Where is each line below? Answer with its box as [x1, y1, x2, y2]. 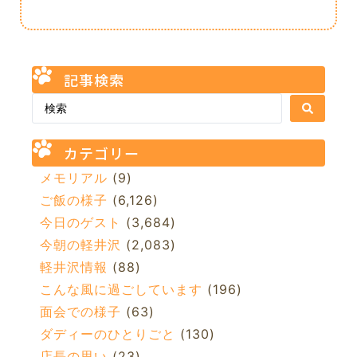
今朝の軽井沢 [40, 236, 121, 253]
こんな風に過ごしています [40, 280, 202, 297]
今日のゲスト [40, 214, 121, 230]
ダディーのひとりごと [40, 325, 175, 342]
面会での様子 [40, 303, 121, 320]
